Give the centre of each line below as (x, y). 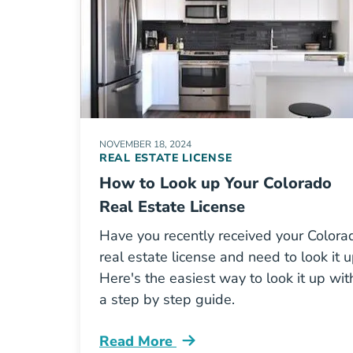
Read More (138, 341)
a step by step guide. (167, 299)
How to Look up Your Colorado (216, 183)
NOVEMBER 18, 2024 (145, 144)
